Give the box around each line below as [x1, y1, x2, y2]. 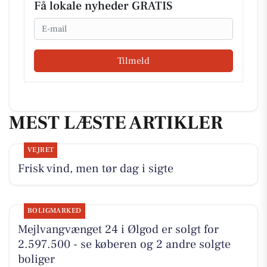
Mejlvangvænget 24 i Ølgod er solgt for [17, 222, 219, 238]
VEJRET [27, 145, 54, 155]
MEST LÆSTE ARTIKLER [9, 110, 223, 135]
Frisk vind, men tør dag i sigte [17, 161, 173, 177]
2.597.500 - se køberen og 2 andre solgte [17, 237, 231, 253]
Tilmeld [117, 54, 150, 67]
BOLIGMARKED [27, 206, 82, 216]
